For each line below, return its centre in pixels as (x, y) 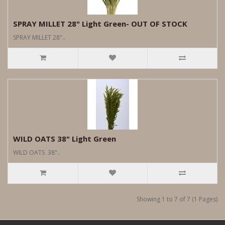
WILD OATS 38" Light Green (65, 138)
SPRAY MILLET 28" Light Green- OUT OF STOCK (100, 23)
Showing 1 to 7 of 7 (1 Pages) (177, 199)
